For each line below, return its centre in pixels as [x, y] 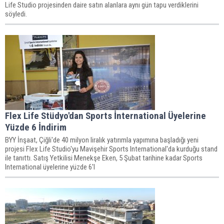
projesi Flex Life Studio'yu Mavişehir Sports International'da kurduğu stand [111, 149]
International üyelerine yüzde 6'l [50, 167]
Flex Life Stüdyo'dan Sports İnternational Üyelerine [105, 115]
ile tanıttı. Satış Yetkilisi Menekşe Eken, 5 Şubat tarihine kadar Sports [104, 158]
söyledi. [16, 14]
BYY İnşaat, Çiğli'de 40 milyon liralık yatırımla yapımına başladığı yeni [102, 140]
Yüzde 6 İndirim [36, 127]
